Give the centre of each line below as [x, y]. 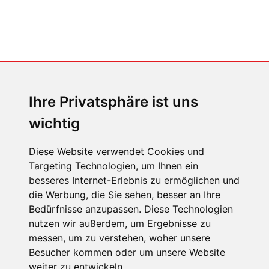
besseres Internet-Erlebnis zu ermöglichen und [134, 180]
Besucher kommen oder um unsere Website [127, 252]
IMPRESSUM [36, 224]
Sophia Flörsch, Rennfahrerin [128, 69]
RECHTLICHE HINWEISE [61, 245]
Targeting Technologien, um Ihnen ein [113, 166]
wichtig [54, 123]
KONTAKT [31, 202]
